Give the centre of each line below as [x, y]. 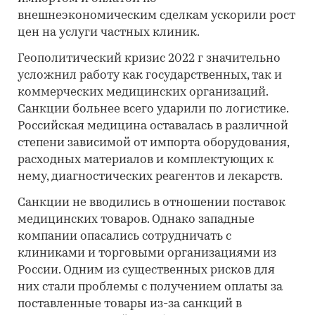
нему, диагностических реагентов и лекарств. [150, 176]
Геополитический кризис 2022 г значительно [149, 58]
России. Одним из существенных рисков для [146, 270]
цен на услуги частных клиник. [109, 32]
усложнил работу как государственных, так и [150, 75]
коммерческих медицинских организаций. [143, 92]
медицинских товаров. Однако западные [136, 219]
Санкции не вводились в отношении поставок [152, 202]
